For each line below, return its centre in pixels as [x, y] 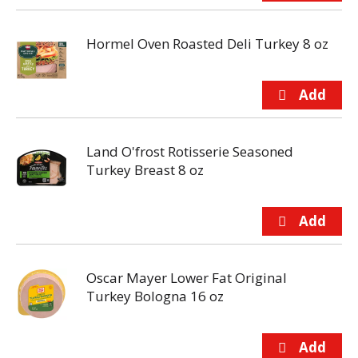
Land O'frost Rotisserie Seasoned [190, 151]
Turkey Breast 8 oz [145, 170]
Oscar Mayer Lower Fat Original [187, 278]
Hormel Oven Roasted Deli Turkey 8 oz [207, 44]
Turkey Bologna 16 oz [155, 296]
